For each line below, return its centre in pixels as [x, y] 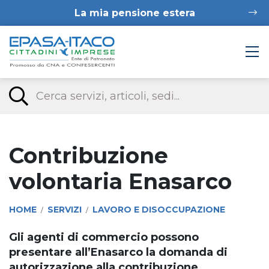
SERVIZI [65, 209]
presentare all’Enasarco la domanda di [118, 252]
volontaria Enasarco [120, 181]
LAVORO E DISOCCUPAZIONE [159, 209]
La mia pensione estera [134, 13]
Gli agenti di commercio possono [104, 237]
